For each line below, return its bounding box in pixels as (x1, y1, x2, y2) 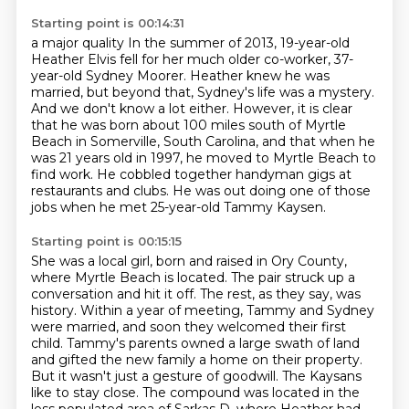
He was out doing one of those (172, 183, 371, 199)
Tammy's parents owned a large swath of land (66, 335, 360, 351)
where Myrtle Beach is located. (30, 269, 231, 286)
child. (30, 335, 67, 351)
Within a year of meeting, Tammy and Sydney (79, 302, 374, 319)
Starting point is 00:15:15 (30, 234, 182, 248)
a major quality (30, 35, 128, 51)
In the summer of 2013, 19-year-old (127, 35, 350, 51)
